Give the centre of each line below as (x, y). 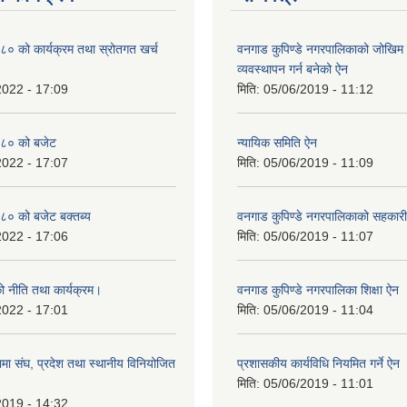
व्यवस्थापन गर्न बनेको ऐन (293, 69)
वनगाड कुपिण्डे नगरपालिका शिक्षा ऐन (318, 290)
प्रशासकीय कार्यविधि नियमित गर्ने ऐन (318, 363)
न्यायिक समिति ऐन (277, 143)
